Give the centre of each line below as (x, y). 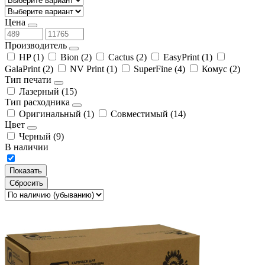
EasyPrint (182, 57)
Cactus (122, 57)
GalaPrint (24, 69)
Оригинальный (51, 114)
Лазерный (40, 91)
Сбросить (26, 183)
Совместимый (140, 114)
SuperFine (154, 69)
